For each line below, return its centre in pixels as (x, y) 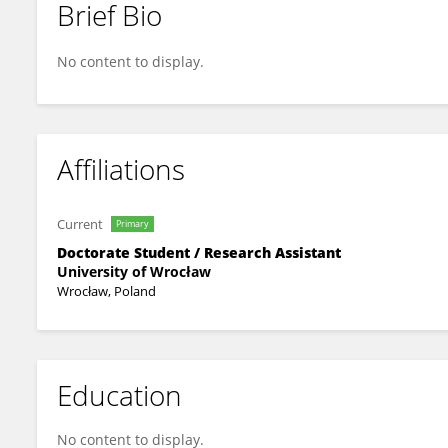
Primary (132, 223)
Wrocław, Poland (106, 291)
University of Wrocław (134, 271)
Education (119, 395)
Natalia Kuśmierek (133, 32)
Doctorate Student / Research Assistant (199, 252)
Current (80, 224)
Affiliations (121, 169)
